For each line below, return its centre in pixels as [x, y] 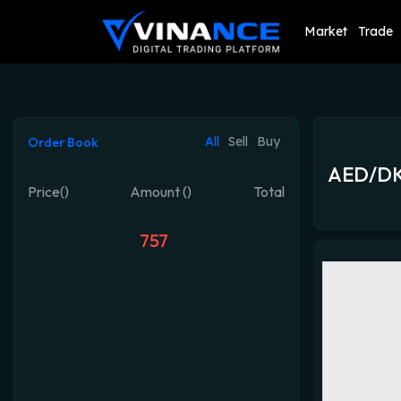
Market [326, 31]
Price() [48, 192]
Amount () [161, 192]
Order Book [63, 142]
